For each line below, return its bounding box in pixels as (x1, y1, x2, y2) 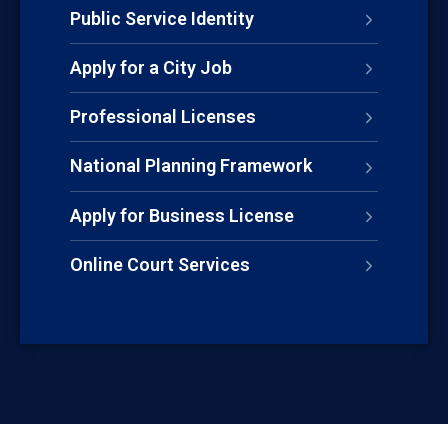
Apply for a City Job (70, 56, 232, 78)
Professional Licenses (70, 106, 256, 128)
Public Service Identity (70, 7, 254, 29)
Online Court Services (70, 253, 250, 275)
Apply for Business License (70, 204, 294, 226)
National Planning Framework (70, 155, 312, 177)
